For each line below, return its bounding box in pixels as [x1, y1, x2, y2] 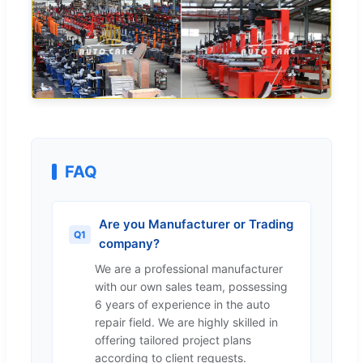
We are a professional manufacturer [95, 262, 283, 276]
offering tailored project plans [95, 333, 251, 348]
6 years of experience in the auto [95, 297, 270, 312]
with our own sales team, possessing [95, 280, 288, 294]
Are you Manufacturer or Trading [99, 216, 293, 233]
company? [99, 236, 160, 252]
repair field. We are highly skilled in [95, 315, 278, 330]
